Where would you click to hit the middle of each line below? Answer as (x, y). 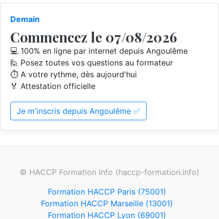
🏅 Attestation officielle (53, 86)
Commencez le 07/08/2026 (94, 37)
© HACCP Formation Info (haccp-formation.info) (109, 172)
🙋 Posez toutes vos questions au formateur (92, 63)
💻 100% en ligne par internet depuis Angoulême (99, 51)
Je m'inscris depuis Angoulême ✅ (78, 111)
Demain (25, 19)
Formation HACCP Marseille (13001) (107, 203)
